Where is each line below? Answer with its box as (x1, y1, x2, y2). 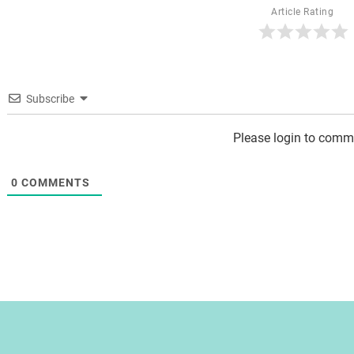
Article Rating (271, 6, 334, 17)
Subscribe (25, 92, 74, 105)
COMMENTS (17, 176, 90, 189)
